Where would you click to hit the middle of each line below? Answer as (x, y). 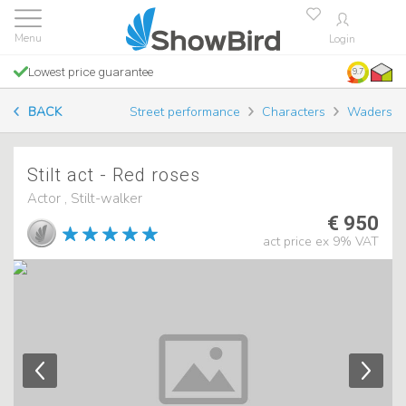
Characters (294, 112)
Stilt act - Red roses (114, 175)
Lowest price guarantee (91, 72)
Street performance (185, 112)
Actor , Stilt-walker (85, 198)
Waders (370, 112)
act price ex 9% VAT (321, 242)
